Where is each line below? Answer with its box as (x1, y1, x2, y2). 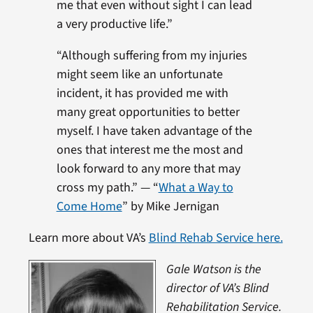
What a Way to (158, 179, 233, 196)
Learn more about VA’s (28, 229, 149, 247)
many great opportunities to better (56, 103, 240, 121)
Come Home (56, 198, 122, 215)
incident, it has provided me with (56, 85, 228, 102)
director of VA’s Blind (166, 279, 269, 297)
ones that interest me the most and (56, 141, 243, 159)
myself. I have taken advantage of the (56, 122, 252, 140)
